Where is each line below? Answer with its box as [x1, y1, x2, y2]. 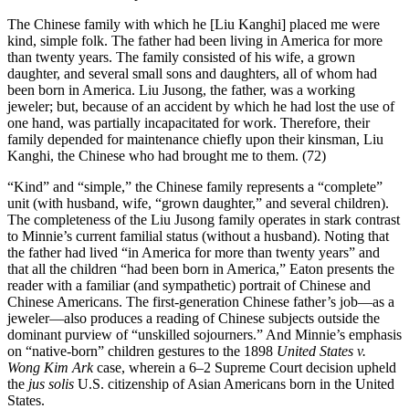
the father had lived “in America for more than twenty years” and [7, 244, 380, 260]
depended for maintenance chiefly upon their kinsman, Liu [47, 131, 383, 147]
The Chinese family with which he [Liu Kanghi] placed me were [7, 16, 380, 32]
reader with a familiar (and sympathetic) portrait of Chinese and [7, 277, 371, 293]
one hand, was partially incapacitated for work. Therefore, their [7, 114, 370, 131]
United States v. [277, 342, 366, 359]
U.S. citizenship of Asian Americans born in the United [74, 375, 394, 392]
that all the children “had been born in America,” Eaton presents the [7, 260, 394, 277]
